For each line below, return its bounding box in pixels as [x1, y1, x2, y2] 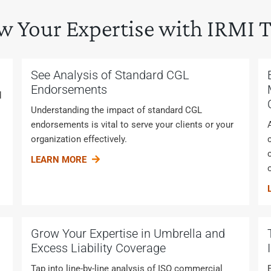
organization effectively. [30, 134, 127, 145]
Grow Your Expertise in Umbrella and [30, 226, 225, 241]
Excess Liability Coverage [30, 241, 166, 255]
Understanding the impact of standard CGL [30, 105, 202, 116]
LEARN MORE [30, 154, 89, 165]
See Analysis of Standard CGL [30, 68, 189, 82]
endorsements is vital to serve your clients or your [30, 119, 233, 130]
